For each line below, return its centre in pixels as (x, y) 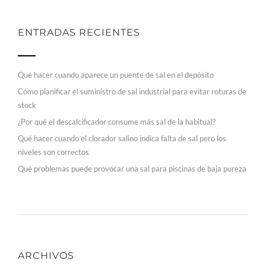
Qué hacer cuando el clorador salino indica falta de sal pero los (122, 139)
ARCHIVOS (46, 256)
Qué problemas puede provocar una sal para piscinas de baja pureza (132, 169)
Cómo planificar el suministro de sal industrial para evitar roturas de (132, 92)
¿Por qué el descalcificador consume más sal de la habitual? (117, 122)
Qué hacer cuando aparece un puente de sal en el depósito (116, 75)
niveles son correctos (53, 152)
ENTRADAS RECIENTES (79, 33)
